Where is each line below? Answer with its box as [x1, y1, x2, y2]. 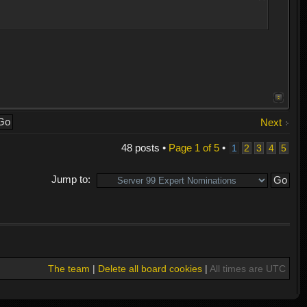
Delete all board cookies [97, 262, 202, 274]
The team [47, 262, 90, 274]
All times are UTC [209, 262, 286, 274]
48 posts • [121, 142, 169, 154]
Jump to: [51, 173, 90, 186]
